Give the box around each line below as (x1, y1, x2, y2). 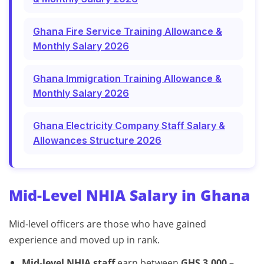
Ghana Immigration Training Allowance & (33, 72, 222, 84)
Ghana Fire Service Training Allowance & (33, 25, 222, 37)
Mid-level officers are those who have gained (9, 217, 206, 230)
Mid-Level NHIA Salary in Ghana (9, 184, 250, 205)
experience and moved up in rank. (9, 233, 160, 246)
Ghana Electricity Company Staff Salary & (33, 119, 225, 131)
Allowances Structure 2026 (33, 134, 161, 146)
